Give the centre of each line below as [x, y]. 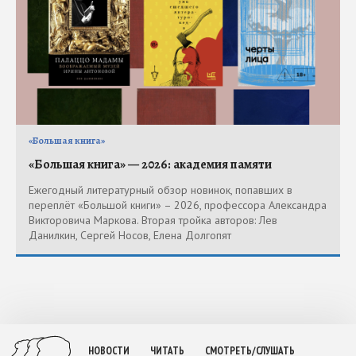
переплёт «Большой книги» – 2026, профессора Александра [178, 205]
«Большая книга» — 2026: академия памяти [150, 165]
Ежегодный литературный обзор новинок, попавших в [161, 190]
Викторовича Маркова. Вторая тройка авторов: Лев [153, 221]
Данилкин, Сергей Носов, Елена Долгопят [130, 236]
